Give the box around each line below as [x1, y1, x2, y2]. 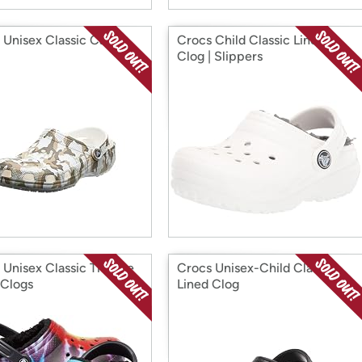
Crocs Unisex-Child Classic [177, 260, 335, 276]
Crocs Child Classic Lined [177, 32, 325, 48]
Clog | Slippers [177, 48, 263, 64]
